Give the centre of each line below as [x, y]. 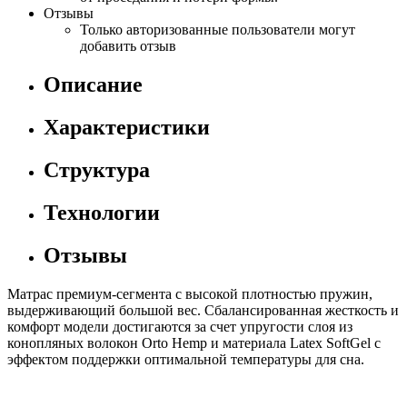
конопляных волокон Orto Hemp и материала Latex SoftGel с [194, 342]
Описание [93, 85]
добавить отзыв [128, 46]
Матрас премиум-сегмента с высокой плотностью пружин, [190, 293]
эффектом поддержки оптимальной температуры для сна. [186, 359]
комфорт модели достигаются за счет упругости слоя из [180, 326]
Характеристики [127, 128]
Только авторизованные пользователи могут [218, 30]
